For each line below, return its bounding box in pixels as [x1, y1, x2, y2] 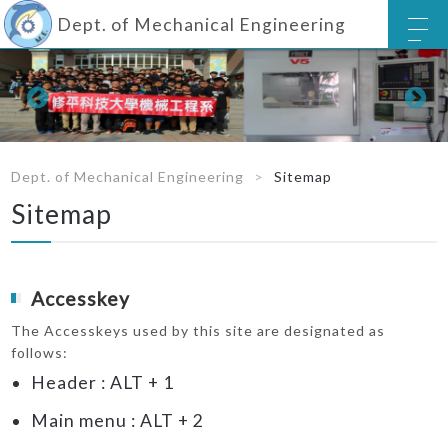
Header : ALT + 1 [31, 372, 175, 394]
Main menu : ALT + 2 [31, 410, 205, 432]
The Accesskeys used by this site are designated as [11, 322, 386, 340]
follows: [11, 344, 69, 362]
